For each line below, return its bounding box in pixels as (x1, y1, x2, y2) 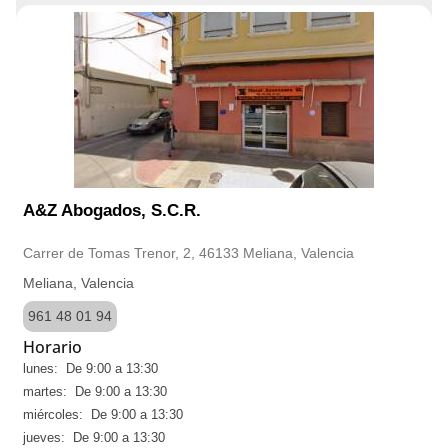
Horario (23, 336, 82, 358)
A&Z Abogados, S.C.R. (23, 201, 201, 220)
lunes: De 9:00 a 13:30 (23, 361, 158, 376)
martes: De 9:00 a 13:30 (23, 384, 167, 399)
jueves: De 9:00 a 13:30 (23, 430, 165, 445)
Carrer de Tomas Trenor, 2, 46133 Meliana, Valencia (23, 245, 354, 261)
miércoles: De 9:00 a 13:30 (23, 407, 183, 422)
